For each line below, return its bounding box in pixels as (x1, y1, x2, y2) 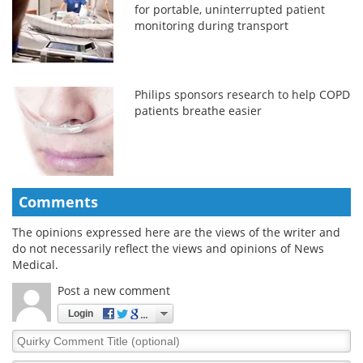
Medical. (12, 256, 58, 272)
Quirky (11, 328, 49, 344)
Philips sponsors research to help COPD (135, 86, 351, 102)
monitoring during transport (135, 17, 289, 33)
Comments (19, 191, 98, 211)
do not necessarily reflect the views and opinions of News (12, 240, 324, 256)
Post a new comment (58, 282, 170, 298)
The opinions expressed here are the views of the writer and (12, 224, 340, 240)
